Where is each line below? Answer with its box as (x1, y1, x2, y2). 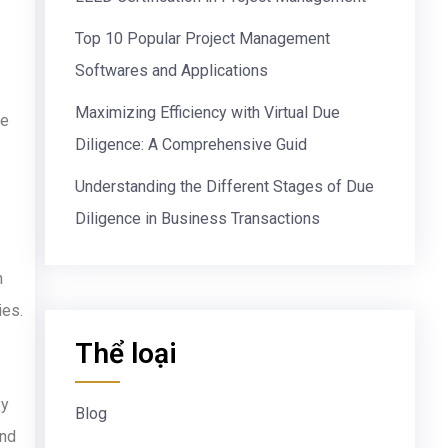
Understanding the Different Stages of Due (74, 177, 374, 196)
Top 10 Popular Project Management (74, 29, 330, 48)
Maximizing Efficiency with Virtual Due (74, 103, 340, 122)
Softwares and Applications (74, 61, 268, 80)
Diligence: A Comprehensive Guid (74, 135, 307, 154)
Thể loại (74, 337, 177, 370)
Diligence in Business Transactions (74, 209, 320, 228)
